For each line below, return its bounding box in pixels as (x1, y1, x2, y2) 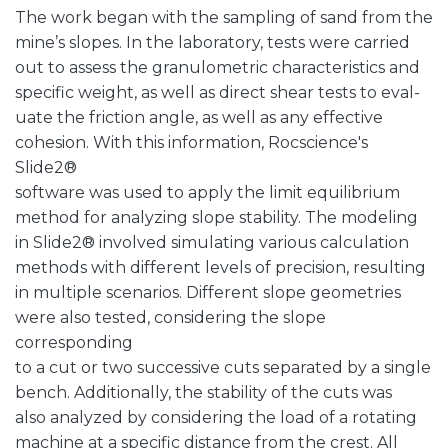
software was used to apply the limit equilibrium (15, 183, 400, 202)
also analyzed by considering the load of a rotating (15, 408, 417, 427)
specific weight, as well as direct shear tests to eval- (15, 83, 420, 102)
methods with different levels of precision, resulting (15, 258, 426, 277)
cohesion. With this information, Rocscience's (15, 133, 368, 152)
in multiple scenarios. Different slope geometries (15, 283, 401, 302)
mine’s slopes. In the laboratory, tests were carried (15, 33, 410, 52)
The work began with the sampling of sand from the (15, 8, 433, 27)
